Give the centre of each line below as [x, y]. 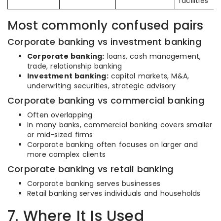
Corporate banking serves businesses [94, 184]
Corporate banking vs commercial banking [106, 100]
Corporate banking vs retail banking [90, 169]
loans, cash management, [153, 56]
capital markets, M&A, [149, 76]
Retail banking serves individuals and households [114, 193]
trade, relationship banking [75, 66]
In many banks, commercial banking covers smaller [120, 125]
